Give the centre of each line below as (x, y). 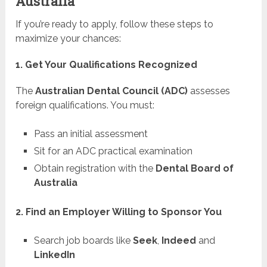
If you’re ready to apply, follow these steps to (115, 24)
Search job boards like (83, 241)
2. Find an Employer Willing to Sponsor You (119, 212)
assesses (209, 91)
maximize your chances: (69, 39)
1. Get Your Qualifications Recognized (107, 65)
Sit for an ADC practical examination (113, 151)
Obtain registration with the (94, 169)
